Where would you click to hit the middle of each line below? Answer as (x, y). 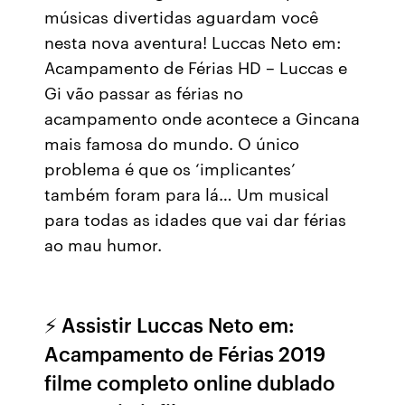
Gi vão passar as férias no (144, 92)
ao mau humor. (104, 244)
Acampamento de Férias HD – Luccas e (196, 67)
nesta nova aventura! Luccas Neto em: (193, 42)
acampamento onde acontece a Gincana (202, 118)
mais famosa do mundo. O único (172, 143)
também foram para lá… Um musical (187, 193)
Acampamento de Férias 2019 (185, 353)
